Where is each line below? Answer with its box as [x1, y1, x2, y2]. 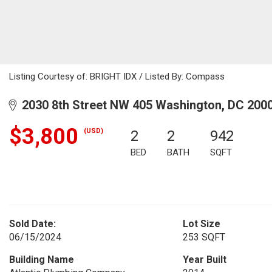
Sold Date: [9, 218, 56, 229]
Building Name [9, 254, 74, 265]
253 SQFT [182, 231, 225, 243]
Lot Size [182, 218, 220, 229]
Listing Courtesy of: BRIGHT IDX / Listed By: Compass [9, 71, 225, 82]
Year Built [182, 254, 226, 265]
